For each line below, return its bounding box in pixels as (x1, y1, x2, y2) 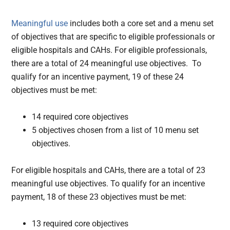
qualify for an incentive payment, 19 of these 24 (11, 72, 184, 82)
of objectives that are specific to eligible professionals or (11, 32, 215, 42)
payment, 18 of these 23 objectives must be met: (11, 192, 187, 202)
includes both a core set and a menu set (70, 18, 214, 29)
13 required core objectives (32, 219, 129, 229)
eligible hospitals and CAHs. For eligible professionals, (11, 45, 207, 55)
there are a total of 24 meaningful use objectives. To (11, 59, 202, 69)
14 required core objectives (32, 112, 129, 122)
